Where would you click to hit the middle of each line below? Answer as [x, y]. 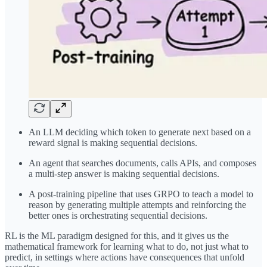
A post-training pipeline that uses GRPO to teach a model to [141, 194]
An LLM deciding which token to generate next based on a [140, 132]
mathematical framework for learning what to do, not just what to [127, 247]
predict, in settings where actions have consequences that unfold [125, 257]
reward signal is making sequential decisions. [113, 143]
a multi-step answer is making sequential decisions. [124, 174]
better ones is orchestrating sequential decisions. [118, 216]
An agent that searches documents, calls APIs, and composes [142, 163]
